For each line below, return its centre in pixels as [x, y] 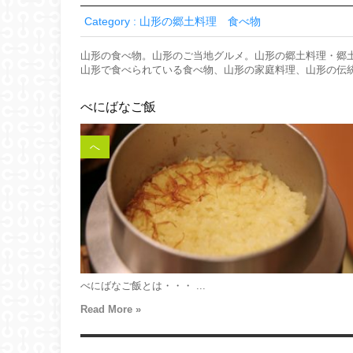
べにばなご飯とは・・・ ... [143, 286]
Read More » [111, 309]
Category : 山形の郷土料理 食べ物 [173, 21]
